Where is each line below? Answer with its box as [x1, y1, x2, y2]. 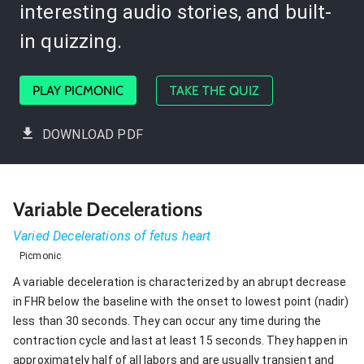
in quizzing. [19, 29, 122, 53]
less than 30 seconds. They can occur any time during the [13, 314, 322, 327]
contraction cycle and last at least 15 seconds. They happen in [13, 333, 349, 347]
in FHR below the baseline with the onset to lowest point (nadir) [13, 294, 349, 308]
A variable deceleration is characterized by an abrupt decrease [13, 275, 347, 288]
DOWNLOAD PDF [42, 126, 143, 142]
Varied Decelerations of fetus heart [13, 227, 211, 244]
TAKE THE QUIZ [170, 82, 259, 98]
